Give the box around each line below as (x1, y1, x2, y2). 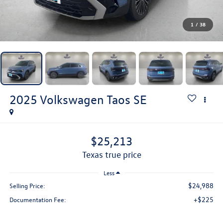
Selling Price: (9, 181, 45, 190)
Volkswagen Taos (39, 92, 130, 107)
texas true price (86, 149, 141, 160)
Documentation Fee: (9, 195, 66, 204)
